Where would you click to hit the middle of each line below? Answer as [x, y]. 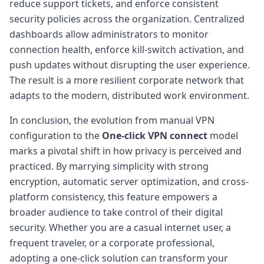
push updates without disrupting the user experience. [130, 65]
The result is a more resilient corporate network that [127, 80]
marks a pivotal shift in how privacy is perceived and [126, 151]
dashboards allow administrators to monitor [109, 34]
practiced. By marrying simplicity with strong [109, 166]
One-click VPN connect [155, 135]
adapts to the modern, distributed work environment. [129, 95]
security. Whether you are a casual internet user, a [120, 227]
